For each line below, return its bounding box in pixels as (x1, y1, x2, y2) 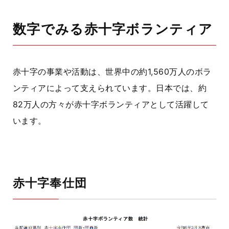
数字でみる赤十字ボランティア (13, 21, 213, 37)
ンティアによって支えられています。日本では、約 (13, 83, 207, 93)
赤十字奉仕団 (13, 176, 87, 190)
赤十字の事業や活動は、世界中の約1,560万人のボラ (13, 66, 212, 77)
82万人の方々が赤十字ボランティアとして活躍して (13, 99, 209, 109)
